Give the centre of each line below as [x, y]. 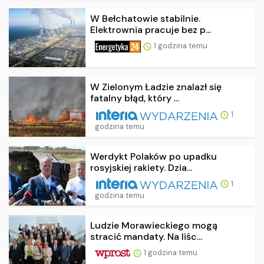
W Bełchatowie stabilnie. [145, 18]
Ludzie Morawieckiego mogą [154, 226]
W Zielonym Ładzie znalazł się [156, 87]
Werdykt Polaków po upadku [154, 156]
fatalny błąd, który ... [135, 98]
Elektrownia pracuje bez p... [151, 29]
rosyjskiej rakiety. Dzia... [141, 167]
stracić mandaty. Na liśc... [146, 237]
